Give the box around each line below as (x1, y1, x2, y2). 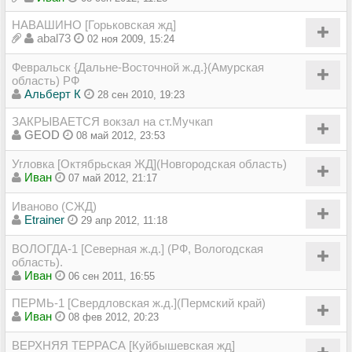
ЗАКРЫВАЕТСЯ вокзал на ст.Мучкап (12, 114, 213, 128)
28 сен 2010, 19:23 (97, 88, 185, 101)
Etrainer (24, 212, 64, 226)
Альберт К (24, 86, 81, 101)
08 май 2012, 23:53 (76, 129, 165, 141)
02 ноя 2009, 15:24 (87, 32, 174, 45)
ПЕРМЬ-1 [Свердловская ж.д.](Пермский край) (12, 295, 266, 310)
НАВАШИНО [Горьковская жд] (12, 17, 176, 31)
